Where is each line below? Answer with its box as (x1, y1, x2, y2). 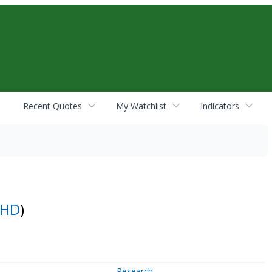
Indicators (200, 100, 239, 112)
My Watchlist (116, 100, 166, 112)
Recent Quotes (23, 100, 82, 112)
